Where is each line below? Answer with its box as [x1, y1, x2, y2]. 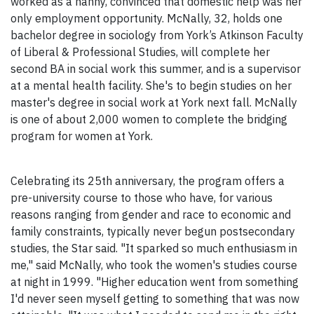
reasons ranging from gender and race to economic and [11, 207, 291, 222]
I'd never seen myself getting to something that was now [11, 292, 299, 306]
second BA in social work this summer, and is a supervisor [11, 62, 301, 76]
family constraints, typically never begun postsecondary [11, 224, 295, 239]
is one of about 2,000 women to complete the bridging [11, 112, 287, 127]
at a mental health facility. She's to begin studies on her [11, 78, 292, 93]
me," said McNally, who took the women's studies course [11, 258, 297, 273]
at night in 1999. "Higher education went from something [11, 275, 299, 289]
